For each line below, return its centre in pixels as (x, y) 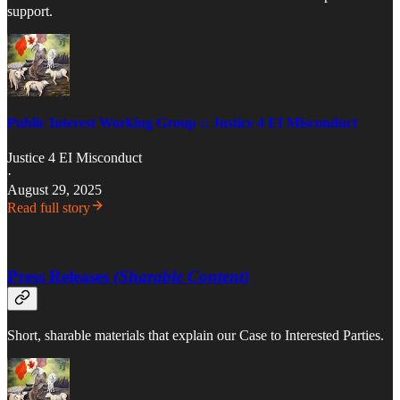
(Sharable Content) (181, 276)
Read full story (49, 208)
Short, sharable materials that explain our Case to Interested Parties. (196, 335)
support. (30, 11)
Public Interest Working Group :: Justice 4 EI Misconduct (182, 122)
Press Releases (60, 276)
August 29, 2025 (54, 190)
